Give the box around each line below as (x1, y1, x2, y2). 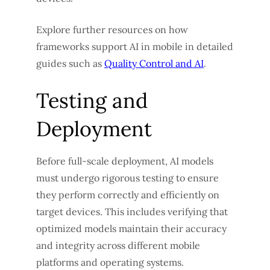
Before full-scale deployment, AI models (36, 154, 213, 167)
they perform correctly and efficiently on (36, 188, 219, 201)
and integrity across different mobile (36, 239, 200, 251)
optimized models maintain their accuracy (36, 222, 227, 234)
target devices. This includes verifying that (36, 205, 228, 218)
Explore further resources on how (36, 23, 188, 36)
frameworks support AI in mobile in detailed (36, 40, 233, 52)
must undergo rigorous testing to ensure (36, 171, 219, 184)
